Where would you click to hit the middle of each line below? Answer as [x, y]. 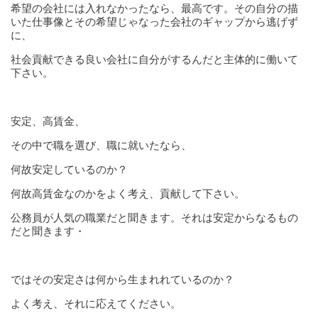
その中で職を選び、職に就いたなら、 [101, 145]
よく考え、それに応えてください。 [96, 303]
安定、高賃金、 [48, 121]
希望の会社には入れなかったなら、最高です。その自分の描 [154, 8]
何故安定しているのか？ [69, 169]
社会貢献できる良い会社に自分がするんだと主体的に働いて [154, 59]
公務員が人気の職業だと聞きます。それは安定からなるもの [154, 218]
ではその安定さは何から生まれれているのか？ [122, 279]
